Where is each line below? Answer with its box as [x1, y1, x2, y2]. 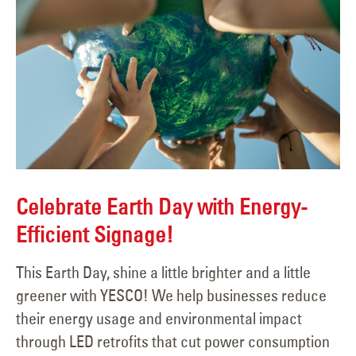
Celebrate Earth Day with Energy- [16, 193, 308, 221]
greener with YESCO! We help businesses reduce [16, 284, 327, 305]
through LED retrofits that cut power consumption [16, 331, 330, 351]
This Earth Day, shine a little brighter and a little [16, 261, 311, 282]
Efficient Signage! [16, 221, 173, 249]
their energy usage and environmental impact [16, 308, 302, 328]
